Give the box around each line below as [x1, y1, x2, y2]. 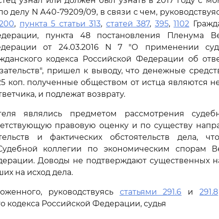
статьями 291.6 [119, 187, 182, 197]
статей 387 [106, 19, 150, 28]
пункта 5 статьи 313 [19, 19, 101, 28]
